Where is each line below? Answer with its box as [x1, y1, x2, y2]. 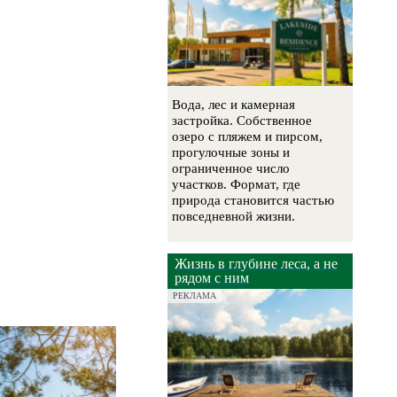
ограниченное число [172, 161, 291, 176]
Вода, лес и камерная [172, 97, 296, 113]
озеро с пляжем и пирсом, [172, 129, 323, 144]
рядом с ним [175, 270, 250, 286]
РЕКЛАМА [173, 291, 217, 301]
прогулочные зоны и [172, 145, 291, 160]
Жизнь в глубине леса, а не [175, 256, 339, 272]
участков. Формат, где [172, 177, 301, 192]
